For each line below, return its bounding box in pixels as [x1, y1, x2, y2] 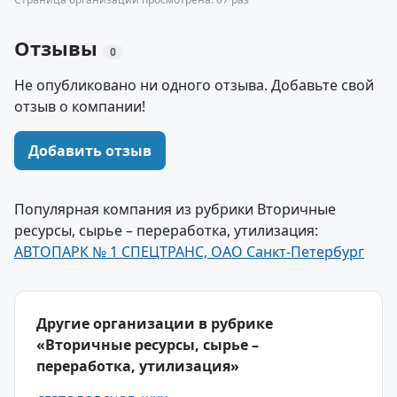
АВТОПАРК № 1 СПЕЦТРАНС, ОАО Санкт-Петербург [14, 242, 364, 261]
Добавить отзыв [28, 141, 152, 160]
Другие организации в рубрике [36, 314, 273, 333]
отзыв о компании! [14, 97, 145, 116]
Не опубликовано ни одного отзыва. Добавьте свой [14, 75, 374, 95]
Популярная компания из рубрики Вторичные [14, 199, 336, 219]
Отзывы [14, 35, 103, 61]
